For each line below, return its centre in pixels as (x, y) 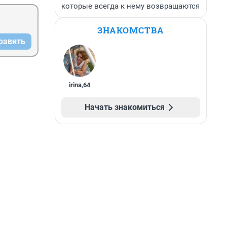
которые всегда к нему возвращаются (130, 6)
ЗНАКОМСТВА (131, 30)
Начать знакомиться (125, 107)
